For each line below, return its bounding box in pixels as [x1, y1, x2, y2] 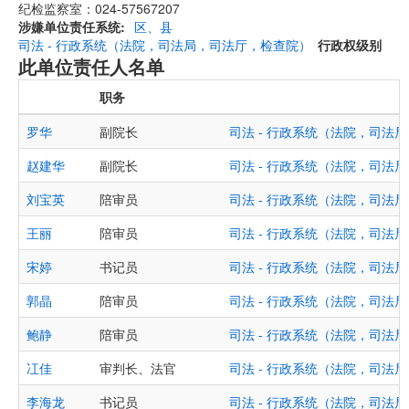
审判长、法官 [100, 359, 176, 377]
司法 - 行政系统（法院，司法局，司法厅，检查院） [18, 36, 311, 54]
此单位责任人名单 [18, 53, 164, 79]
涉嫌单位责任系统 [18, 17, 121, 36]
